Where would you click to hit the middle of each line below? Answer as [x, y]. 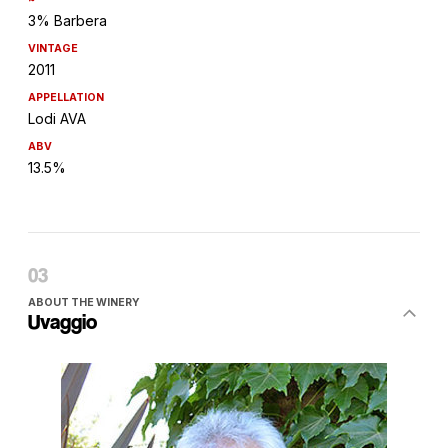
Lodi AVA [57, 119]
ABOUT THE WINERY [84, 303]
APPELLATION [66, 98]
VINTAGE [53, 49]
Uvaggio [62, 322]
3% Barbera [67, 21]
